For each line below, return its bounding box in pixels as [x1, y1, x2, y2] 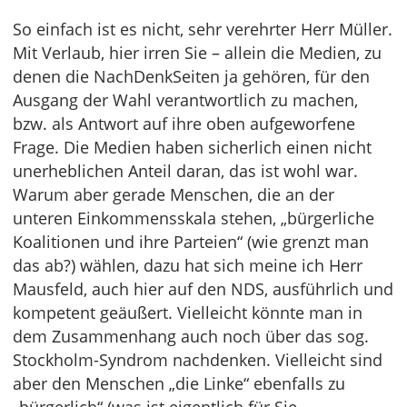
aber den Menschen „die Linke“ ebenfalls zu [13, 372, 345, 394]
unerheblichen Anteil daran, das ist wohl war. [13, 160, 358, 182]
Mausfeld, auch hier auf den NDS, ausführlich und [13, 278, 393, 300]
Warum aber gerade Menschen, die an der [13, 184, 334, 205]
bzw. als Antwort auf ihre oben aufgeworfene [13, 113, 355, 134]
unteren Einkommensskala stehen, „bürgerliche [13, 207, 374, 229]
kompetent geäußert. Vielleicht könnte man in [13, 302, 362, 323]
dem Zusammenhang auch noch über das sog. [13, 325, 369, 347]
